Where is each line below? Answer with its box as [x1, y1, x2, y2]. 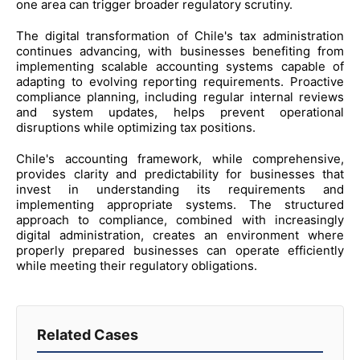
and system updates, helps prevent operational [16, 104, 344, 120]
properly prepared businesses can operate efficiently [16, 242, 344, 258]
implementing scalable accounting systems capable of [16, 58, 344, 74]
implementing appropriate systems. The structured [16, 196, 344, 212]
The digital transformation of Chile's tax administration [16, 27, 344, 43]
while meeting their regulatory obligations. [16, 257, 257, 273]
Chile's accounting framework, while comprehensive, [16, 150, 344, 166]
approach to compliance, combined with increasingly [16, 211, 344, 227]
